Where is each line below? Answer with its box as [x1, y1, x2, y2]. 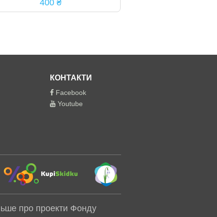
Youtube [55, 100, 83, 108]
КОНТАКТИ [49, 74, 92, 82]
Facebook [53, 89, 86, 96]
